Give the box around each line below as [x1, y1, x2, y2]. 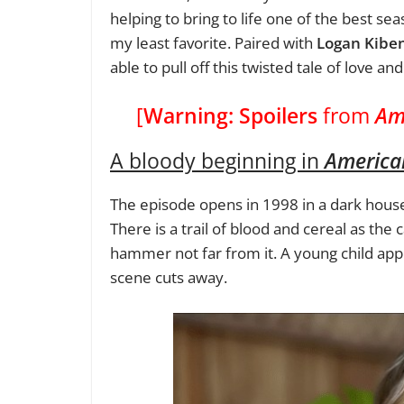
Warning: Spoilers [143, 101, 318, 131]
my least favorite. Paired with [110, 32, 317, 53]
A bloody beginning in [110, 146, 325, 176]
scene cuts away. [110, 267, 227, 289]
